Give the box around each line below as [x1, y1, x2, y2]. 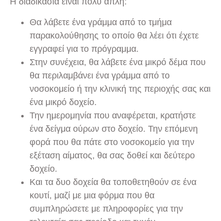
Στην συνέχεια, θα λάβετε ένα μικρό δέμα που [30, 57, 206, 67]
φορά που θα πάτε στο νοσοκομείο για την [30, 137, 194, 147]
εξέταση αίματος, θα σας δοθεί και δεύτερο [30, 150, 195, 160]
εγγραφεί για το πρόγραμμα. [30, 43, 139, 54]
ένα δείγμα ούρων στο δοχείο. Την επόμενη [30, 123, 198, 134]
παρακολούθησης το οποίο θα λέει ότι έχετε [30, 30, 199, 40]
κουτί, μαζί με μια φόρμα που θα [30, 190, 154, 200]
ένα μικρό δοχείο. [30, 97, 97, 107]
